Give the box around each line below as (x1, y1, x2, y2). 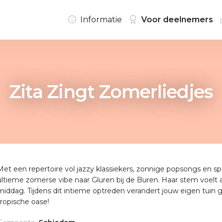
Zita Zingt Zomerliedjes (9, 81, 213, 103)
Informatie (80, 15, 122, 24)
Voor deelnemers (141, 15, 213, 24)
